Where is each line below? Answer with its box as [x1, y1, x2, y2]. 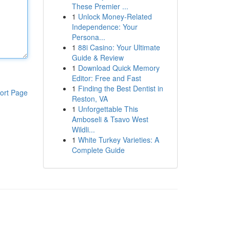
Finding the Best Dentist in [78, 83, 163, 93]
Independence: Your [71, 22, 138, 32]
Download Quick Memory [78, 63, 160, 73]
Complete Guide [71, 145, 125, 155]
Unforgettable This [78, 104, 138, 114]
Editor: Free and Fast [71, 73, 141, 83]
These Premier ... [71, 1, 128, 11]
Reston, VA [71, 93, 108, 104]
